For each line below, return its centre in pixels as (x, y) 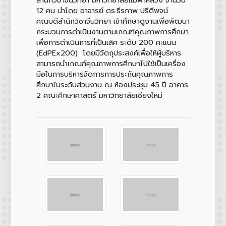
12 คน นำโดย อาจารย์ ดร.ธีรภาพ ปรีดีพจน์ (102, 10)
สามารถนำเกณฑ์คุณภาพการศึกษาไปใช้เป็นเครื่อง (111, 63)
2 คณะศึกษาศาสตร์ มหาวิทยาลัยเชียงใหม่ (99, 95)
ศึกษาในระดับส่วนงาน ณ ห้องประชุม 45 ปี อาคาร (112, 84)
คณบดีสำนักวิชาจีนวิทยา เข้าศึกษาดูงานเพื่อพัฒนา (113, 21)
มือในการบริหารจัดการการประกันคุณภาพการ (104, 74)
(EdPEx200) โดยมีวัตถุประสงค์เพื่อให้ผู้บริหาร (108, 53)
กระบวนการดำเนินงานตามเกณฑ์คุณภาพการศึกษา (112, 32)
